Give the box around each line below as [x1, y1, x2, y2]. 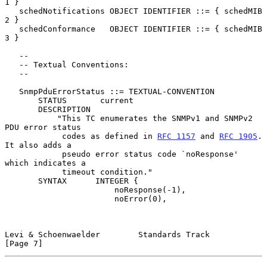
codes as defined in [62, 131, 157, 141]
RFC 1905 [219, 131, 257, 141]
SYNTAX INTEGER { [5, 176, 38, 185]
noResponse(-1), [5, 185, 114, 194]
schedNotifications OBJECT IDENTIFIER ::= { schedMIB [5, 6, 19, 15]
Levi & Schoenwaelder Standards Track [5, 229, 210, 239]
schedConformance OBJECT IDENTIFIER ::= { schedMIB [5, 24, 19, 33]
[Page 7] [5, 238, 43, 248]
